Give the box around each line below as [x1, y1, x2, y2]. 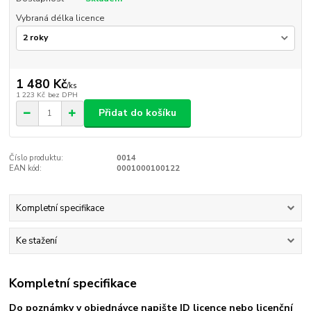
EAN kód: [9, 162, 42, 174]
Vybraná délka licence [15, 12, 105, 24]
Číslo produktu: [9, 152, 64, 163]
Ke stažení [15, 235, 57, 248]
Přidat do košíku [99, 106, 176, 120]
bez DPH [47, 89, 78, 100]
